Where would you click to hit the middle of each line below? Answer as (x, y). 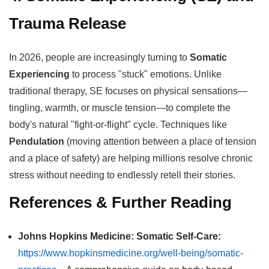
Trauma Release (68, 23)
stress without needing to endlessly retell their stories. (122, 175)
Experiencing (39, 74)
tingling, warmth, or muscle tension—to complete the (120, 107)
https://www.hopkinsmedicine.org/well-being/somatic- (131, 253)
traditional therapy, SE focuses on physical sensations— (128, 91)
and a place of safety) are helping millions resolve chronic (131, 158)
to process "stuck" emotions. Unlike (146, 74)
